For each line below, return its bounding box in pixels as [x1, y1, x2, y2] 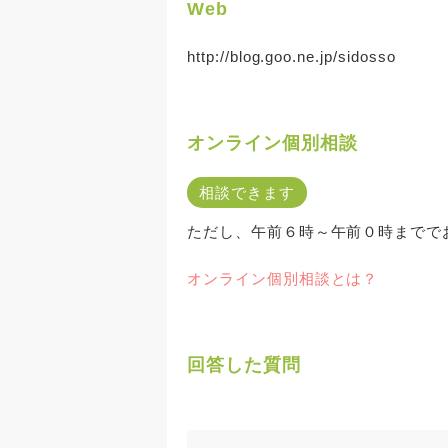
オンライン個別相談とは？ [187, 270, 379, 287]
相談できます [199, 184, 295, 201]
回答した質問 [187, 355, 301, 375]
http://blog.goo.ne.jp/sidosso [187, 48, 396, 65]
